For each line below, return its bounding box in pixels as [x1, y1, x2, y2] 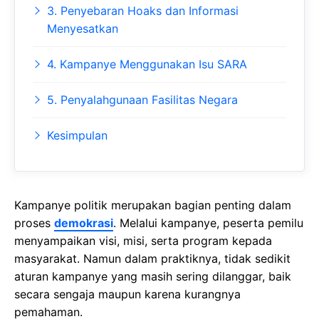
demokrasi [54, 215, 113, 230]
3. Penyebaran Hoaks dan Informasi [47, 3, 239, 18]
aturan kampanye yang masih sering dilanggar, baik [14, 268, 291, 283]
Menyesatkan [47, 21, 118, 36]
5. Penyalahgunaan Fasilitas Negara [47, 92, 238, 107]
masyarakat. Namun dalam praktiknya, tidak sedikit [14, 251, 291, 266]
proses [14, 215, 54, 230]
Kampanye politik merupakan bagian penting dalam [14, 197, 291, 212]
